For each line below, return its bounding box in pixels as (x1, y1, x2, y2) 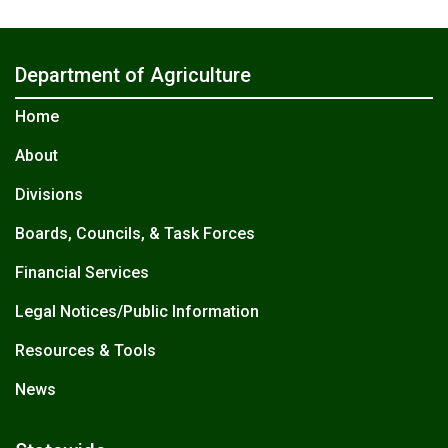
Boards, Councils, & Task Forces (15, 224, 255, 243)
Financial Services (15, 263, 149, 282)
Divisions (15, 185, 83, 204)
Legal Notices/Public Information (15, 302, 259, 321)
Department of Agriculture (15, 63, 251, 87)
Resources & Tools (15, 341, 156, 360)
